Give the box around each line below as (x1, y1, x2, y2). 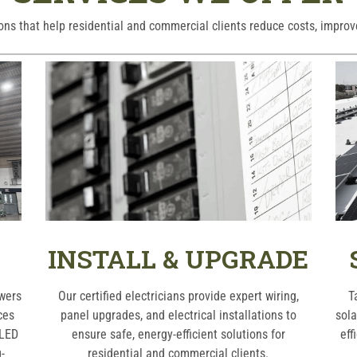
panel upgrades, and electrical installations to (60, 308, 296, 324)
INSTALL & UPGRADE (48, 241, 309, 277)
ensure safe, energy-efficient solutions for (71, 327, 285, 343)
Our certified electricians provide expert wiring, (57, 288, 299, 304)
